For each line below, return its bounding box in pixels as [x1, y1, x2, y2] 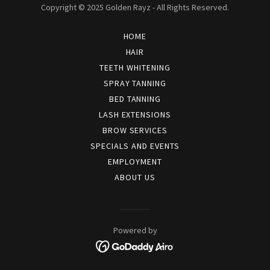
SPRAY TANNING [103, 78, 167, 89]
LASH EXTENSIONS [98, 109, 172, 120]
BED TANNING [108, 93, 162, 104]
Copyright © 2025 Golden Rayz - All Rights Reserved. [41, 2, 229, 13]
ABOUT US [115, 172, 155, 183]
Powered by [113, 225, 157, 236]
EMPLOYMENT [108, 156, 162, 167]
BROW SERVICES [102, 125, 168, 136]
